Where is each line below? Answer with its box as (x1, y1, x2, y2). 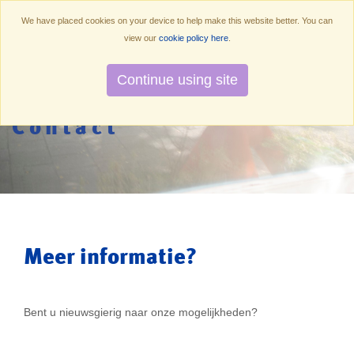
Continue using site (116, 72, 238, 88)
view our (123, 33, 159, 43)
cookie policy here (158, 33, 228, 43)
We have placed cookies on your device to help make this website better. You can (21, 16, 333, 25)
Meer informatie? (24, 243, 197, 269)
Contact (12, 113, 120, 140)
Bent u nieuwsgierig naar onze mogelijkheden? (24, 306, 258, 319)
